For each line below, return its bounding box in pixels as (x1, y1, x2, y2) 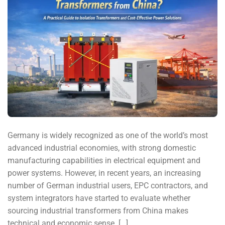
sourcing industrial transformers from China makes (8, 206, 188, 216)
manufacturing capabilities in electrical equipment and (8, 156, 200, 166)
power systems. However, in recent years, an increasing (8, 168, 201, 178)
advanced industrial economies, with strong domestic (8, 143, 196, 153)
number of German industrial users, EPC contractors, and (8, 181, 208, 191)
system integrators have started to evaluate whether (8, 193, 190, 203)
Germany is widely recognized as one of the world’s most (8, 131, 208, 141)
